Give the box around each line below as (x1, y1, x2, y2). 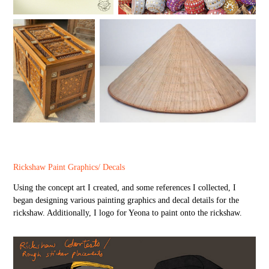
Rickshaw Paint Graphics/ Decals (13, 163, 125, 172)
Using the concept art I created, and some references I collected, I (13, 183, 237, 193)
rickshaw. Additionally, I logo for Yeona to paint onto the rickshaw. (13, 208, 243, 218)
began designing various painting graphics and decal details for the (13, 196, 240, 205)
